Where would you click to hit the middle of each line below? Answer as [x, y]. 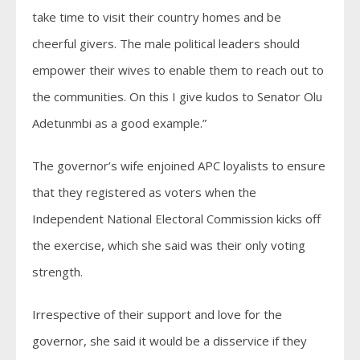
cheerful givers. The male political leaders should [166, 44]
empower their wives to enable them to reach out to [178, 70]
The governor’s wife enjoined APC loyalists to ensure [179, 166]
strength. [57, 272]
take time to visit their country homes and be [157, 17]
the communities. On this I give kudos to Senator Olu [177, 97]
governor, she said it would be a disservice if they [170, 341]
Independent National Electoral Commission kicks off [176, 219]
